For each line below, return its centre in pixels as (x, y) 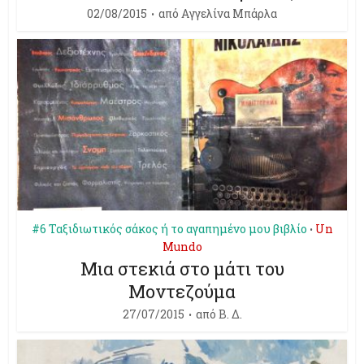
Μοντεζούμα (182, 291)
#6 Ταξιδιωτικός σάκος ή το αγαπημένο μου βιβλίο (169, 228)
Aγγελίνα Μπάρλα (229, 13)
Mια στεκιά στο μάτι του (182, 268)
